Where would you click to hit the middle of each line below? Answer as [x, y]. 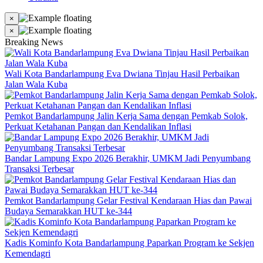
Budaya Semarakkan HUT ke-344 [68, 211]
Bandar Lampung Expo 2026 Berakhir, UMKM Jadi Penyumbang [128, 158]
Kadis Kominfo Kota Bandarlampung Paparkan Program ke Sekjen [129, 243]
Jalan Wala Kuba [36, 84]
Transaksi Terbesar [39, 169]
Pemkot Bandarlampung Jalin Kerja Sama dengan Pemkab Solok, [126, 116]
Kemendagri [28, 253]
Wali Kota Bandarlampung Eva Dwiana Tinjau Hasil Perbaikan [122, 74]
